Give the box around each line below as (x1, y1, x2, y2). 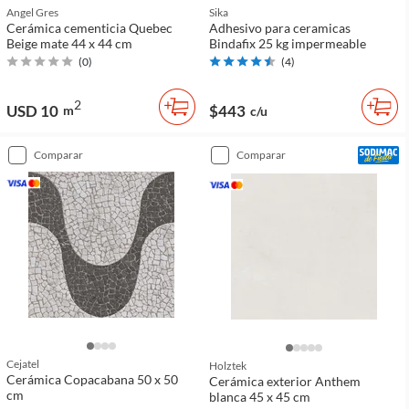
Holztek (209, 358, 246, 372)
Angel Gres (6, 5, 58, 19)
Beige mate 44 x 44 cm (6, 35, 132, 51)
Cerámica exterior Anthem (209, 372, 361, 389)
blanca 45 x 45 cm (209, 388, 310, 404)
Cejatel (6, 356, 39, 371)
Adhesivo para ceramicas (209, 19, 351, 36)
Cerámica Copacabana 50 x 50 (6, 371, 178, 387)
